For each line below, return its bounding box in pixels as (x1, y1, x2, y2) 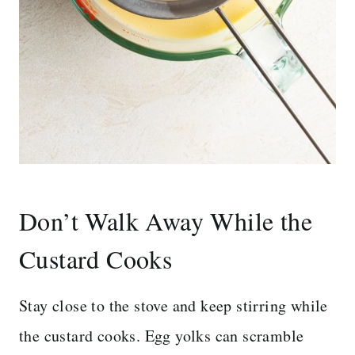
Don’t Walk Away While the (19, 203, 312, 238)
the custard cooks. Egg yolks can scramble (19, 324, 304, 346)
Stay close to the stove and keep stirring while (19, 294, 328, 316)
